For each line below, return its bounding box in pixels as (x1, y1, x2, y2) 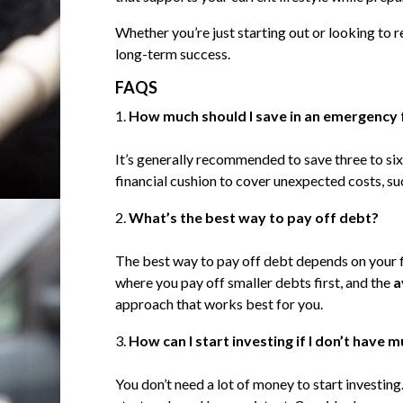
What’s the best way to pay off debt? (128, 209, 379, 227)
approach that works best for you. (114, 295, 323, 313)
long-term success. (114, 45, 230, 63)
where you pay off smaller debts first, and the (114, 273, 393, 291)
